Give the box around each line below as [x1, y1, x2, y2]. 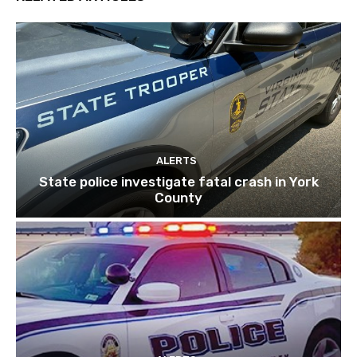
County [155, 190, 202, 206]
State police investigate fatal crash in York [38, 174, 319, 190]
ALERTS [156, 155, 197, 167]
